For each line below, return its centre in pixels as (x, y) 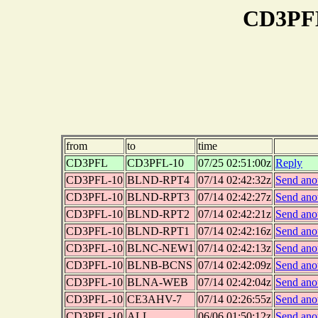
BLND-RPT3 (158, 197)
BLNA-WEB (158, 283)
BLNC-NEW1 (160, 248)
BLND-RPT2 (158, 214)
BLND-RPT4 (158, 180)
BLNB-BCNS (160, 265)
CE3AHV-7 (154, 300)
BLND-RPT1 (158, 231)
